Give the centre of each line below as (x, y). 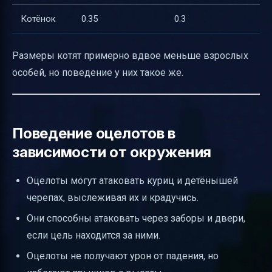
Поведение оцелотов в (94, 133)
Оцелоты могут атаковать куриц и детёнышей (132, 180)
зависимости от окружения (112, 152)
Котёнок (38, 19)
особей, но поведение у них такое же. (98, 72)
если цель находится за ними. (93, 236)
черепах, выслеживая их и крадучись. (113, 197)
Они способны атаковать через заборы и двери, (136, 219)
